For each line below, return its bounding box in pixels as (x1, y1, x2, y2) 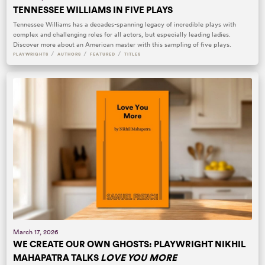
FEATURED (89, 51, 115, 57)
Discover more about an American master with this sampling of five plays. (13, 40, 232, 49)
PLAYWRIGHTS (13, 51, 49, 57)
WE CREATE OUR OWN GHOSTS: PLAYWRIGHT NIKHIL (13, 238, 246, 250)
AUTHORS (57, 51, 81, 57)
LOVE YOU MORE (101, 252, 177, 264)
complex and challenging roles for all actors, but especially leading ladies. (13, 30, 231, 39)
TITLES (124, 51, 141, 57)
